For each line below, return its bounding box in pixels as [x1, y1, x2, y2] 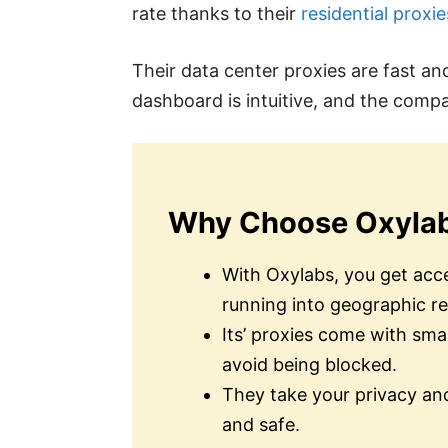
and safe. [222, 413, 300, 435]
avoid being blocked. [222, 353, 397, 375]
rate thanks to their [132, 2, 301, 24]
